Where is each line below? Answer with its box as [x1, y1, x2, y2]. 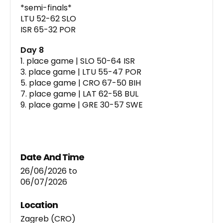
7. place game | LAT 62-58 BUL [20, 88, 138, 100]
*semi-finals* [20, 2, 72, 14]
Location [20, 198, 58, 211]
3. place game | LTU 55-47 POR [20, 66, 141, 78]
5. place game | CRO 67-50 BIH [20, 77, 141, 89]
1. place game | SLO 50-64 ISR [20, 55, 135, 67]
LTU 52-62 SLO [20, 13, 76, 25]
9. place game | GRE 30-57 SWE [20, 99, 143, 111]
